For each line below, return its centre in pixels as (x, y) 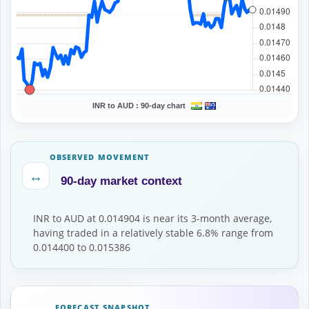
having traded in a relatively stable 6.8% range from (153, 232)
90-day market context (121, 181)
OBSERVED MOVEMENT (100, 157)
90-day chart (163, 105)
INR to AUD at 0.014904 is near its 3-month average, (152, 218)
